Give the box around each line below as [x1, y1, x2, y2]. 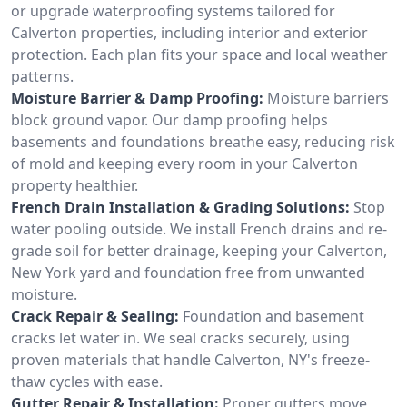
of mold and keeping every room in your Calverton [11, 153, 358, 174]
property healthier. [11, 174, 138, 195]
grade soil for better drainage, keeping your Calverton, [11, 240, 387, 261]
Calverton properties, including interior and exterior [11, 22, 368, 43]
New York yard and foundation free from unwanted [11, 262, 365, 283]
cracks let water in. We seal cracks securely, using [11, 327, 350, 348]
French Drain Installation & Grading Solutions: [11, 196, 350, 217]
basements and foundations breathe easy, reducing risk [11, 131, 395, 152]
